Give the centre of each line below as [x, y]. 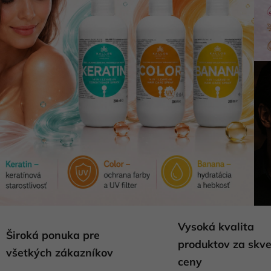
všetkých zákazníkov [59, 253]
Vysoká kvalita [216, 226]
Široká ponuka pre [53, 235]
